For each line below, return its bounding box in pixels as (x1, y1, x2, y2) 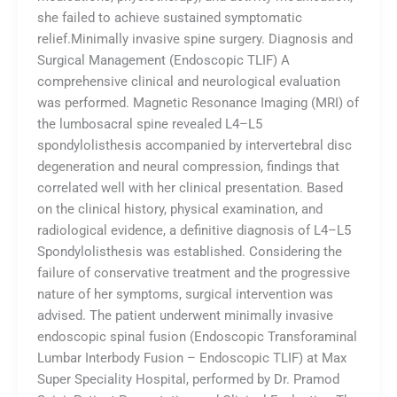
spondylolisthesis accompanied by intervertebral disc (36, 136, 352, 153)
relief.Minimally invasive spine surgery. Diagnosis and (36, 30, 353, 47)
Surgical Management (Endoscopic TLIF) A (36, 51, 290, 68)
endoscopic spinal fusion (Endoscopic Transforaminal (36, 328, 357, 345)
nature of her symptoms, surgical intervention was (36, 285, 333, 302)
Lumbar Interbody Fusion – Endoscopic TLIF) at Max (36, 349, 346, 366)
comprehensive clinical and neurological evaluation (36, 73, 340, 90)
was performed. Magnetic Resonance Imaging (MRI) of (36, 94, 359, 111)
